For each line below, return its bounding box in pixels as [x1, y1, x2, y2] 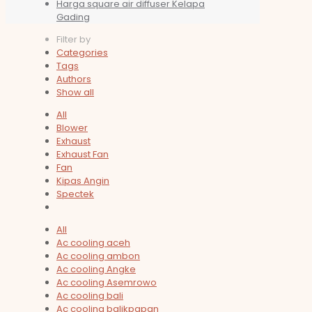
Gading [56, 10, 90, 24]
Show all [56, 86, 94, 100]
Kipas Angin [56, 174, 109, 188]
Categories [56, 46, 108, 60]
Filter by [56, 33, 91, 47]
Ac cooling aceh [56, 236, 130, 250]
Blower [56, 121, 88, 135]
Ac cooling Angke [56, 263, 136, 276]
